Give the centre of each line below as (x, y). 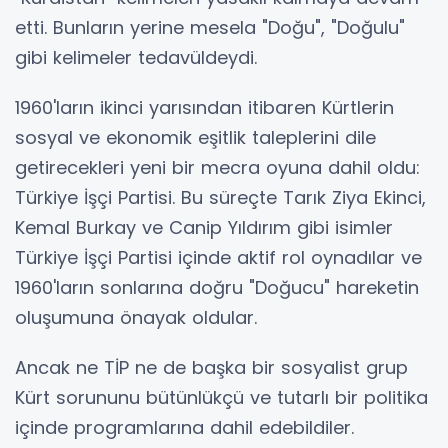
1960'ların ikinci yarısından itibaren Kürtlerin (204, 107)
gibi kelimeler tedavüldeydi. (136, 57)
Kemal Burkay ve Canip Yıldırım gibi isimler (204, 227)
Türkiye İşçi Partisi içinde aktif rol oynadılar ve (218, 257)
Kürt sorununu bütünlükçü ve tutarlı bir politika (221, 397)
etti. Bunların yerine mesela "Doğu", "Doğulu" (210, 27)
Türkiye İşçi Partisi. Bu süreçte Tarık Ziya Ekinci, (220, 197)
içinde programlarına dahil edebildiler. (184, 427)
